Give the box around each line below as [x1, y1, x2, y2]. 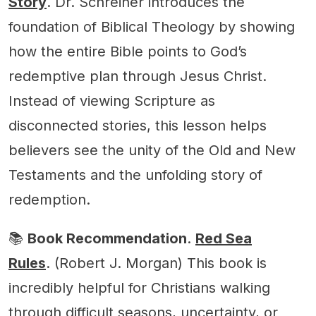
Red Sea [195, 229, 252, 247]
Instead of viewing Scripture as [8, 92, 215, 109]
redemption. [8, 190, 90, 208]
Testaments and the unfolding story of [8, 166, 262, 183]
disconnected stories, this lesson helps [8, 116, 267, 134]
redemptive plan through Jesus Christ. [8, 67, 267, 85]
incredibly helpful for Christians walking [8, 279, 270, 296]
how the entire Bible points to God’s [8, 42, 247, 60]
